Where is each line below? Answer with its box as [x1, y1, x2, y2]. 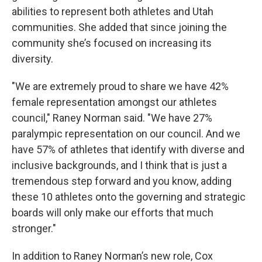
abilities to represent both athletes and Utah [12, 5, 213, 18]
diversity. [12, 52, 53, 65]
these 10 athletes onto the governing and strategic [12, 190, 246, 203]
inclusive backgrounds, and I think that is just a [12, 158, 227, 171]
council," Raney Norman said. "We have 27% [12, 111, 212, 124]
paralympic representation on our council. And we [12, 127, 240, 140]
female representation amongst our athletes [12, 95, 217, 108]
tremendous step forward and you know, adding [12, 174, 232, 187]
